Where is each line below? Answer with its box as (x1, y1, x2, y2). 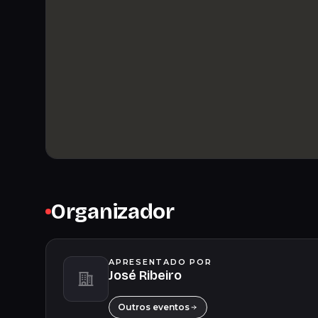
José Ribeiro (109, 268, 182, 283)
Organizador (51, 199, 175, 224)
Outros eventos (118, 302, 190, 312)
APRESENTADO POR (109, 257, 212, 267)
